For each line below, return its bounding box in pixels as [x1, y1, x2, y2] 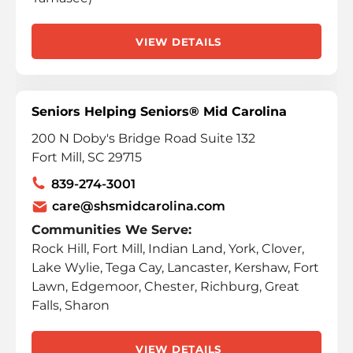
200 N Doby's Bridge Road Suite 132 [32, 131, 255, 146]
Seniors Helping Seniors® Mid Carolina [32, 104, 287, 119]
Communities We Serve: [32, 222, 191, 237]
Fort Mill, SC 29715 [32, 150, 142, 165]
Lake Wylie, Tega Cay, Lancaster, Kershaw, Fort [32, 260, 319, 275]
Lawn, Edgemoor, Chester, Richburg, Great [32, 279, 299, 294]
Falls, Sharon [32, 298, 110, 313]
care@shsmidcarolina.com [52, 199, 225, 214]
